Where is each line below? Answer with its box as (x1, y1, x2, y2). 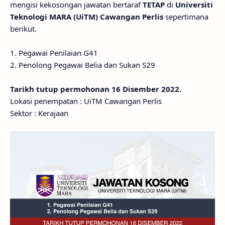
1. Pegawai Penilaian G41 (10, 48, 98, 58)
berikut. (10, 24, 37, 34)
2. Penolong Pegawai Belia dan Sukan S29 (10, 60, 155, 70)
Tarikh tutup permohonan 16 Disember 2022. (10, 84, 181, 94)
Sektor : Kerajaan (10, 108, 68, 118)
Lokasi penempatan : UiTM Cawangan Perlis (10, 96, 162, 106)
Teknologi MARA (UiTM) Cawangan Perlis (10, 12, 163, 22)
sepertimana (163, 12, 208, 22)
